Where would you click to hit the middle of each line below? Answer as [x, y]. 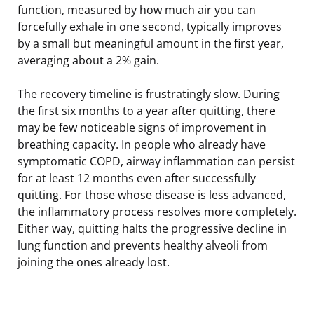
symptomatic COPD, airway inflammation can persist [156, 161]
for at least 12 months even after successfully [137, 178]
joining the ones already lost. [94, 262]
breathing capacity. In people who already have [142, 144]
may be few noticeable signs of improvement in [142, 127]
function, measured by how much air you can [137, 9]
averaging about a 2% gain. [88, 60]
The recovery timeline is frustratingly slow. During [149, 94]
